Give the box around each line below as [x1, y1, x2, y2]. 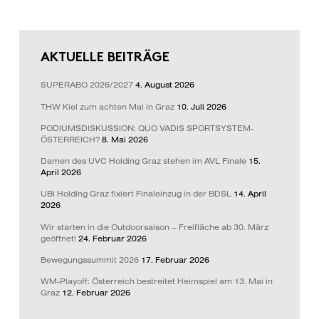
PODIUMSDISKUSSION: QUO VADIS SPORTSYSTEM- [40, 122, 253, 133]
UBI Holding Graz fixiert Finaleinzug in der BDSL [40, 189, 231, 199]
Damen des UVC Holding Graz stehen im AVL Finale [40, 156, 246, 167]
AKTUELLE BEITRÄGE [40, 51, 169, 66]
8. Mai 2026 [101, 134, 148, 145]
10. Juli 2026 [176, 101, 226, 112]
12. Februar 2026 [61, 288, 130, 298]
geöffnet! [40, 233, 76, 244]
